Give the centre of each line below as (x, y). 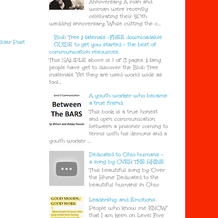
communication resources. (84, 52)
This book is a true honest (124, 111)
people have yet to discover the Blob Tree (104, 68)
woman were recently (119, 9)
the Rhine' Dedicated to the (124, 178)
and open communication (122, 119)
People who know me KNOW (128, 208)
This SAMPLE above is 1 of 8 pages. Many (105, 60)
